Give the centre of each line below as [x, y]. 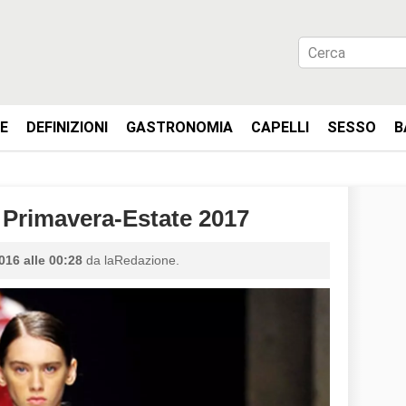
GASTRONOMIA [179, 127]
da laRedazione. [131, 260]
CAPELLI [280, 127]
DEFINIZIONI [67, 127]
